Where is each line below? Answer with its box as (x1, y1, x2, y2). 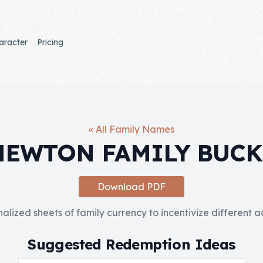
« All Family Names (89, 123, 174, 135)
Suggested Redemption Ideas (28, 235, 235, 253)
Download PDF (97, 181, 166, 193)
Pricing (36, 37, 63, 48)
